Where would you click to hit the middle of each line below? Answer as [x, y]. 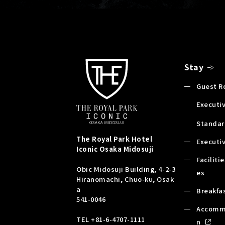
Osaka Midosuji [126, 149]
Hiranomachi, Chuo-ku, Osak [125, 179]
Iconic [88, 149]
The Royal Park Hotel [115, 139]
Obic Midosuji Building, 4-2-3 [126, 169]
